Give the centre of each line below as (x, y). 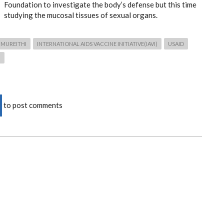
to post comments (32, 105)
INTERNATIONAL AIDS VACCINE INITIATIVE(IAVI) (97, 43)
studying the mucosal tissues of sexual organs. (81, 15)
